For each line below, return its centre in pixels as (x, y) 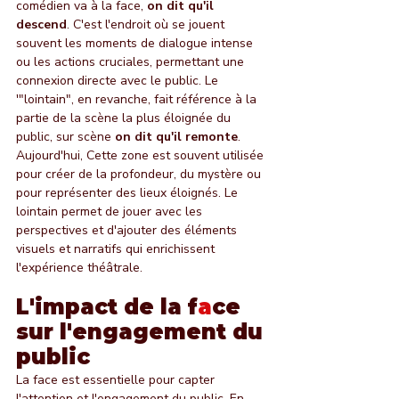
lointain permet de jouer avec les (111, 211)
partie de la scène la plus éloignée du (125, 118)
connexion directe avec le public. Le (119, 80)
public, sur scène (65, 136)
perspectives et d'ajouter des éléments (128, 230)
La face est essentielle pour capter (117, 379)
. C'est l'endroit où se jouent (147, 24)
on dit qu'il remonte (176, 136)
